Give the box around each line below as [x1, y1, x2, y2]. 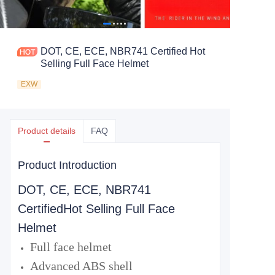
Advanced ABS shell [30, 259, 133, 273]
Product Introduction [18, 159, 117, 171]
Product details [18, 126, 76, 136]
